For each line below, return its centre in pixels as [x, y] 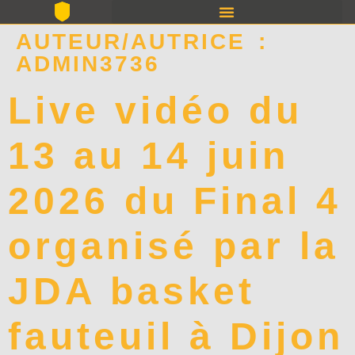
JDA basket [132, 291]
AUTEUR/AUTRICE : [142, 42]
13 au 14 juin [149, 156]
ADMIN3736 [88, 64]
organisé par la [174, 246]
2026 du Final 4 [175, 201]
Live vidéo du [155, 111]
